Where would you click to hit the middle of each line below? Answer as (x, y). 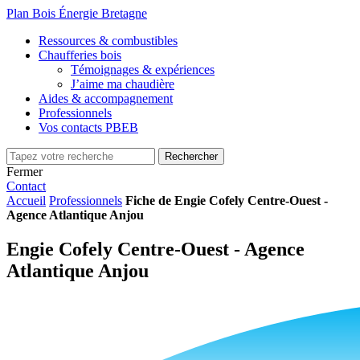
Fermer (25, 172)
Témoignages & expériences (143, 70)
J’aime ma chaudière (123, 84)
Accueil (26, 200)
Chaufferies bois (80, 55)
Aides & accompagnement (106, 98)
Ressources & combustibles (108, 41)
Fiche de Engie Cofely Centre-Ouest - (227, 200)
